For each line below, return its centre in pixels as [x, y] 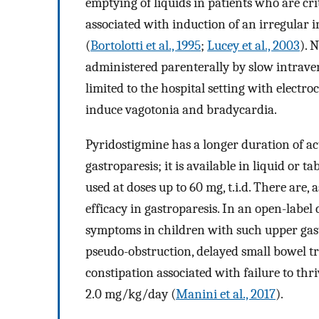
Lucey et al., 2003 [253, 46]
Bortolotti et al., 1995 [146, 46]
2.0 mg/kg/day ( [131, 294]
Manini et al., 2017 [226, 294]
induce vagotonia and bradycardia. [181, 110]
